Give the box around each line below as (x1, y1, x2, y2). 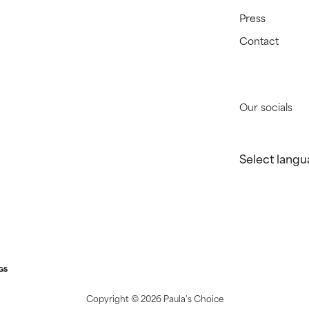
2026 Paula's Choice (140, 291, 223, 305)
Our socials (239, 99, 293, 114)
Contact (239, 32, 279, 48)
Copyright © (86, 291, 141, 305)
